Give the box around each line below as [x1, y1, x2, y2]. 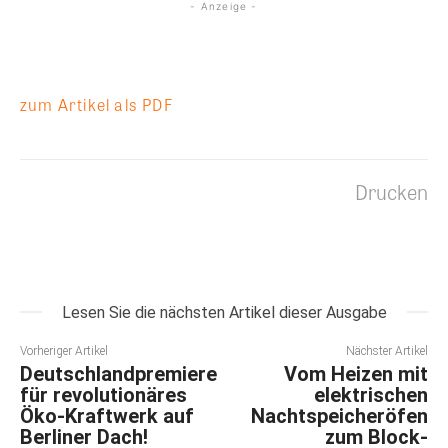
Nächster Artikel [345, 344, 428, 359]
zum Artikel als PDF [20, 93, 173, 117]
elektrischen [313, 383, 428, 408]
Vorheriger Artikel [20, 344, 108, 359]
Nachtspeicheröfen [250, 404, 428, 429]
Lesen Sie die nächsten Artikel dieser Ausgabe [61, 303, 387, 323]
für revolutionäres [20, 383, 187, 408]
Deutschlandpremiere [20, 362, 217, 387]
